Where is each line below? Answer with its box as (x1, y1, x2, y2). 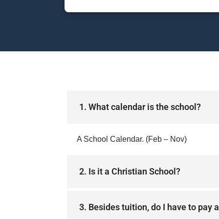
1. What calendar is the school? (79, 102, 201, 112)
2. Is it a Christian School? (79, 166, 180, 176)
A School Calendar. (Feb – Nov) (77, 135, 187, 143)
